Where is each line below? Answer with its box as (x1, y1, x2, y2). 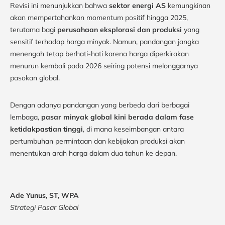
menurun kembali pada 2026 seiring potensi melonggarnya (10, 61, 198, 70)
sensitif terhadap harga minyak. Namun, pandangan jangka (10, 37, 199, 46)
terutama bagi (10, 25, 57, 34)
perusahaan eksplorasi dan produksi (57, 25, 182, 34)
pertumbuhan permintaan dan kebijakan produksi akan (10, 136, 185, 146)
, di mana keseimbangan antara (83, 124, 184, 134)
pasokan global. (10, 73, 60, 82)
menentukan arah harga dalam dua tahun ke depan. (10, 148, 177, 158)
